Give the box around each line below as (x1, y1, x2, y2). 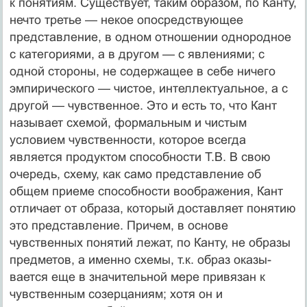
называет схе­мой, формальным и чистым (9, 115, 247, 130)
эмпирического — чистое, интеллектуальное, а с (9, 81, 288, 95)
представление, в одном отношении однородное (9, 29, 291, 44)
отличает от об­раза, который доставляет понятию (9, 201, 296, 215)
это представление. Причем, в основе (9, 218, 228, 232)
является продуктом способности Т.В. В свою (9, 149, 271, 164)
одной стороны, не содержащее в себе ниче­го (9, 64, 275, 78)
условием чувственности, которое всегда (9, 132, 246, 147)
